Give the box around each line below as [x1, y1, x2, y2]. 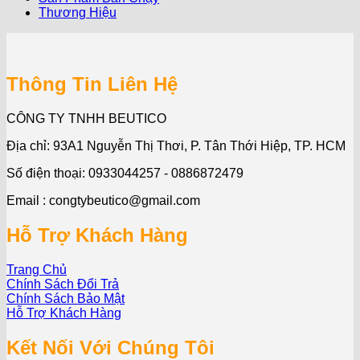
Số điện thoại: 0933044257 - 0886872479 [6, 166, 243, 180]
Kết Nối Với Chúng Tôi [6, 336, 215, 358]
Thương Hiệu [39, 6, 117, 20]
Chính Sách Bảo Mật [6, 291, 125, 305]
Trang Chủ [6, 262, 67, 276]
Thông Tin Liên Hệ [6, 73, 178, 96]
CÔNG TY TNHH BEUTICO [6, 111, 166, 125]
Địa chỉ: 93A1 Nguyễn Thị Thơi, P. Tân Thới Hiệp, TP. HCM [6, 138, 346, 153]
